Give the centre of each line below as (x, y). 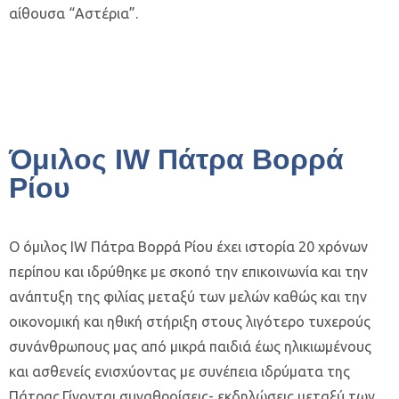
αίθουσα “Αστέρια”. (73, 13)
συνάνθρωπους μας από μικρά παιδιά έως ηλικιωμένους (190, 346)
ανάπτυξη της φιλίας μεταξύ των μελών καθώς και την (188, 297)
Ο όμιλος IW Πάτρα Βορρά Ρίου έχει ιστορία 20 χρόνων (188, 247)
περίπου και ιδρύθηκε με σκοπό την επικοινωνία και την (188, 272)
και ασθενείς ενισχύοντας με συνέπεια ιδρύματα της (179, 371)
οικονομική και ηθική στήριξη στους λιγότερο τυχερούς (190, 322)
